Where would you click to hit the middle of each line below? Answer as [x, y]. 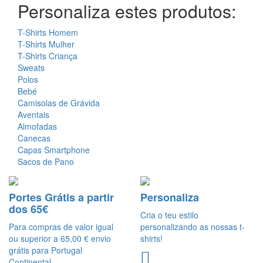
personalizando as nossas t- [193, 226]
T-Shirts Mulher [46, 44]
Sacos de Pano [46, 162]
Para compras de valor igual [61, 226]
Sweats [31, 68]
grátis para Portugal [45, 250]
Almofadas [37, 127]
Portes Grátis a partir [61, 197]
